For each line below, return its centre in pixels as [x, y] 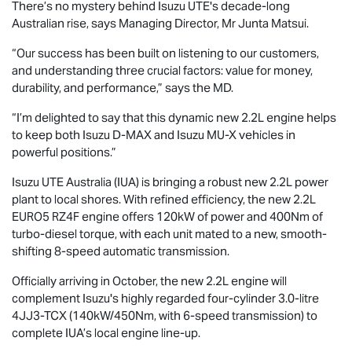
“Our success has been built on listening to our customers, [165, 53]
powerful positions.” [64, 152]
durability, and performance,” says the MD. [123, 87]
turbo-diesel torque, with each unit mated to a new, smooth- [169, 233]
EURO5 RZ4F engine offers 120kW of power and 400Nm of [167, 216]
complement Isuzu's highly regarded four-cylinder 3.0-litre [165, 298]
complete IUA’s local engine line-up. [106, 332]
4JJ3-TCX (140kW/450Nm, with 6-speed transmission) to [165, 315]
